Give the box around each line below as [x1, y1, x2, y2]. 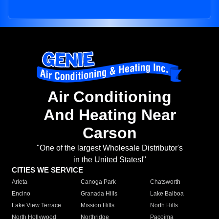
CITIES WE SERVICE [12, 166, 83, 175]
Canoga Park [81, 178, 116, 186]
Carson [82, 124, 137, 142]
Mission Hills [81, 202, 115, 209]
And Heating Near [43, 106, 176, 124]
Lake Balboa [150, 190, 184, 197]
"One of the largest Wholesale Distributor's [36, 144, 183, 153]
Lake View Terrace [12, 202, 61, 209]
